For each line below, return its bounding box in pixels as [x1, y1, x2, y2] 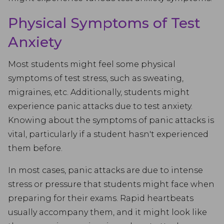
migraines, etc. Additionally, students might [8, 87, 189, 97]
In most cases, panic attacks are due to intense [8, 165, 203, 175]
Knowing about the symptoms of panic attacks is [8, 115, 214, 125]
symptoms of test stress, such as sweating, [8, 73, 183, 83]
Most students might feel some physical [8, 59, 175, 69]
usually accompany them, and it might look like [8, 207, 207, 217]
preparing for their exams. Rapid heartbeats [8, 193, 193, 203]
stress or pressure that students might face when [8, 179, 214, 189]
